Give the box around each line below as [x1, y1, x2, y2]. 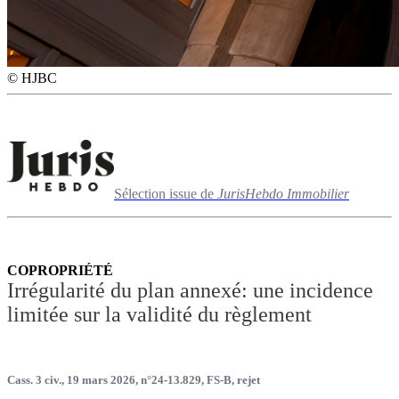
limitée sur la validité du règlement [7, 302, 312, 326]
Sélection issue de [114, 185, 217, 201]
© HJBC [7, 69, 57, 85]
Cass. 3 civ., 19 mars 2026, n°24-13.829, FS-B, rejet [7, 372, 260, 387]
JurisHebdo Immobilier [217, 185, 349, 201]
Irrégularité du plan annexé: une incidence [7, 278, 373, 302]
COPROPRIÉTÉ [7, 262, 113, 278]
